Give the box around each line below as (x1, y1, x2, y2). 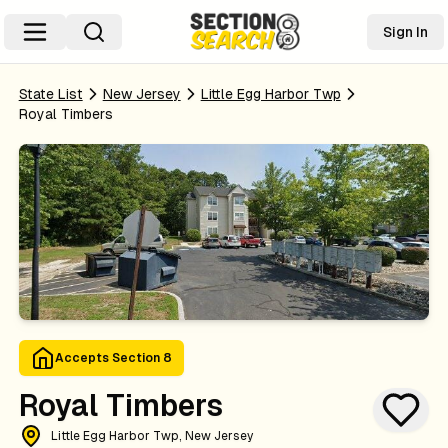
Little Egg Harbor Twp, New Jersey (50, 429, 253, 443)
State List (18, 86, 83, 102)
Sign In (383, 23, 428, 40)
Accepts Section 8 (54, 351, 172, 365)
